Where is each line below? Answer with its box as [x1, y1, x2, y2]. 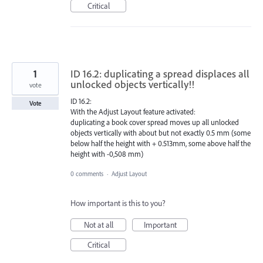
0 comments [70, 170, 103, 178]
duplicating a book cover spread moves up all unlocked [70, 117, 239, 127]
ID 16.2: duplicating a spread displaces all [70, 66, 249, 80]
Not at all [83, 220, 113, 231]
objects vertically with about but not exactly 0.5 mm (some [70, 127, 251, 137]
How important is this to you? [70, 198, 166, 209]
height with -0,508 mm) [70, 149, 143, 159]
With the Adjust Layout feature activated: [70, 106, 195, 116]
